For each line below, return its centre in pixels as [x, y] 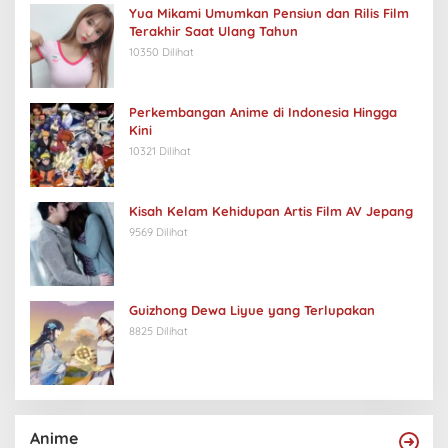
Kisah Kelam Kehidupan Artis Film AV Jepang [271, 210]
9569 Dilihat [158, 231]
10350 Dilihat [161, 51]
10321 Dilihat [160, 150]
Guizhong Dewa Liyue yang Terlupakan [252, 309]
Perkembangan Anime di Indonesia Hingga [263, 111]
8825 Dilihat [158, 330]
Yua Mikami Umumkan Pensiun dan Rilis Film [269, 12]
